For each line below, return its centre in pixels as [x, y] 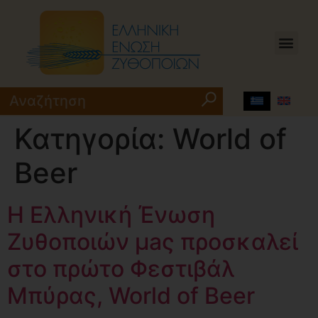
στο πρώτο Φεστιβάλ [121, 269]
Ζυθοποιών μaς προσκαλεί [153, 242]
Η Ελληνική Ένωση [111, 215]
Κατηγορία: [93, 139]
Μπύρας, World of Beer [134, 296]
